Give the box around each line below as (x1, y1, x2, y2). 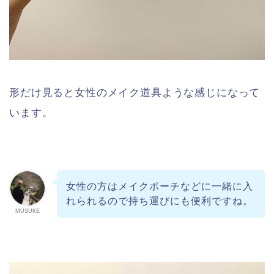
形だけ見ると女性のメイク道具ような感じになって (9, 87, 261, 99)
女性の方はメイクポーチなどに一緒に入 (65, 181, 253, 192)
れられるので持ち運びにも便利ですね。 (65, 196, 253, 207)
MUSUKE (15, 208, 40, 215)
